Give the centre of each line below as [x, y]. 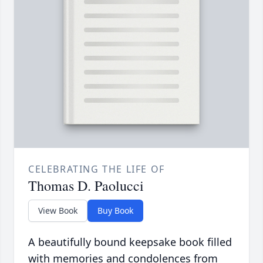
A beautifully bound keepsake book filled [130, 242]
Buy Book [115, 211]
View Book [58, 211]
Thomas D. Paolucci [86, 186]
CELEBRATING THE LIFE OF [97, 169]
